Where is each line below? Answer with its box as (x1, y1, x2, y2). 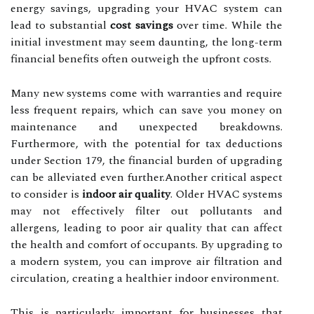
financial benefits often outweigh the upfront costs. (11, 50, 271, 67)
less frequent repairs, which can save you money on (11, 101, 282, 118)
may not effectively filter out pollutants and (11, 202, 282, 219)
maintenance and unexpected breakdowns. (11, 118, 282, 135)
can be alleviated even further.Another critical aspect (11, 168, 282, 186)
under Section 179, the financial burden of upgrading (11, 151, 282, 169)
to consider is (11, 185, 82, 203)
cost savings (110, 16, 173, 34)
